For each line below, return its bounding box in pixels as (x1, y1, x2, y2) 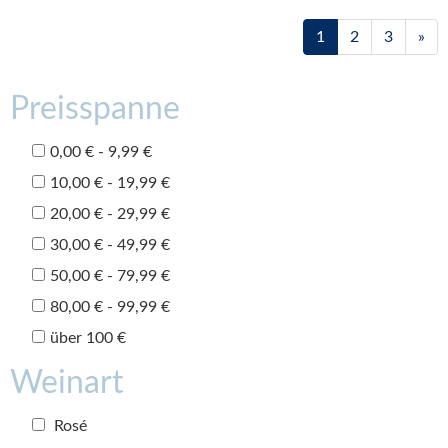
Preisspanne (10, 92, 180, 125)
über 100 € (50, 329, 126, 346)
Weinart (10, 366, 123, 399)
